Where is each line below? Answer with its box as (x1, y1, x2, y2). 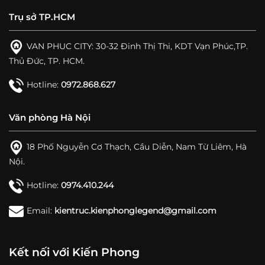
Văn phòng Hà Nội (9, 111, 91, 123)
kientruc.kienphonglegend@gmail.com (54, 205, 217, 216)
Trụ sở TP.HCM (9, 11, 75, 23)
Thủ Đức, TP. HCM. (9, 56, 85, 67)
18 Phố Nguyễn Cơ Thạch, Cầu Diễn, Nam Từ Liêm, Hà (27, 141, 247, 152)
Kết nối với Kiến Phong (9, 245, 140, 260)
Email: (27, 205, 55, 216)
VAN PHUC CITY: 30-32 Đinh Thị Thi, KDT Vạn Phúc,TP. (27, 41, 248, 52)
